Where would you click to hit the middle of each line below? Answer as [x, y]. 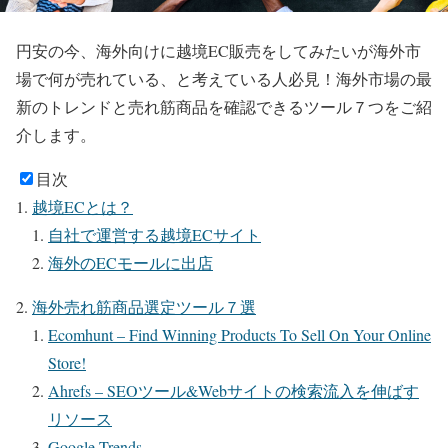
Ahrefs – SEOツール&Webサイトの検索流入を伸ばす [233, 390]
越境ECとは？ [82, 206]
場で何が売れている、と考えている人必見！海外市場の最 [224, 78]
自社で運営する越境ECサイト [154, 234]
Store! [67, 362]
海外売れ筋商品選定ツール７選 [144, 306]
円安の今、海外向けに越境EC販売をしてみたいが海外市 [218, 50]
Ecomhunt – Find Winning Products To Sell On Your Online [239, 334]
